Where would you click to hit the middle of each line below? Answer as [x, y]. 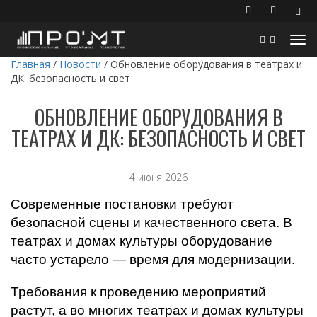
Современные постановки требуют [122, 204]
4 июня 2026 [158, 177]
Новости [80, 64]
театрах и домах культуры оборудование [142, 241]
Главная [30, 64]
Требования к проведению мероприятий [138, 292]
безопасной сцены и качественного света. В [151, 223]
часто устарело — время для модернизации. [153, 259]
